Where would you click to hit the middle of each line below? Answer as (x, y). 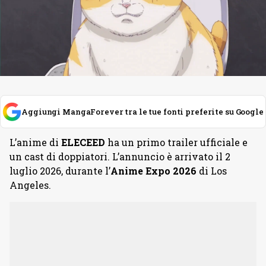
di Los (212, 171)
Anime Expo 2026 (153, 171)
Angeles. (30, 185)
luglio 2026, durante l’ (60, 171)
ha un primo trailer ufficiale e (176, 142)
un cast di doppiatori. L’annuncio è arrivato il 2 (120, 156)
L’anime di (35, 142)
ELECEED (83, 142)
